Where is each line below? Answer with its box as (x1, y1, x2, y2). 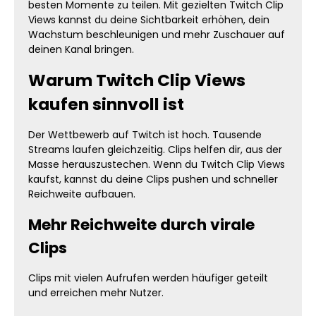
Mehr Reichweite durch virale (28, 214, 255, 236)
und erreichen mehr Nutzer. (28, 286, 164, 300)
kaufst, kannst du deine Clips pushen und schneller (28, 172, 278, 186)
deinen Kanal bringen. (28, 42, 134, 56)
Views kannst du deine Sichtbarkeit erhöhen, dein (28, 13, 269, 27)
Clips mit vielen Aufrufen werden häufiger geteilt (28, 271, 268, 285)
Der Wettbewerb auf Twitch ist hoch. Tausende (28, 128, 262, 142)
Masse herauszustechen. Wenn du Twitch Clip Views (28, 157, 285, 171)
